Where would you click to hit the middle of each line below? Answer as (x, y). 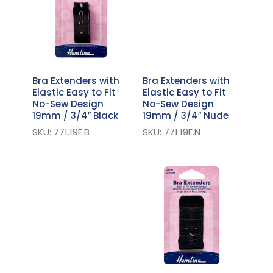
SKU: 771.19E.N (171, 132)
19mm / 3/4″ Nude (185, 115)
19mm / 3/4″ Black (75, 115)
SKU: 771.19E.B (61, 132)
